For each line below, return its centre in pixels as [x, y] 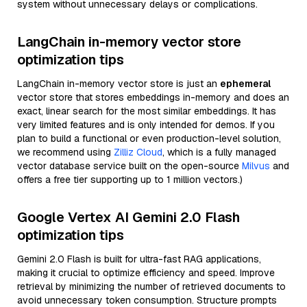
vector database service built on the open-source [130, 166]
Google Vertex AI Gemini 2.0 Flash [128, 217]
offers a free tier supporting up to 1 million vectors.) [130, 180]
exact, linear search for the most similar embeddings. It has [147, 111]
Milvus [256, 166]
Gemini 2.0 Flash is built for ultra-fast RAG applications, [139, 259]
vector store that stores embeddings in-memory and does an [153, 97]
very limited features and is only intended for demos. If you [146, 125]
